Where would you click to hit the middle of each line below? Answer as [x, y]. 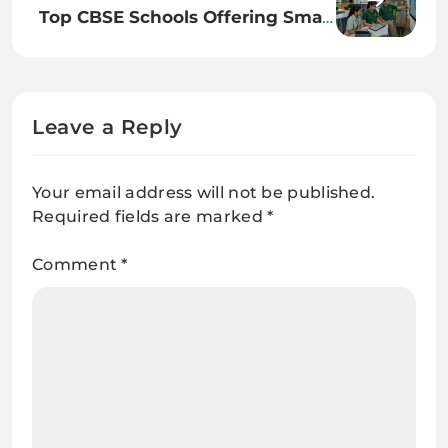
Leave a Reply [107, 126]
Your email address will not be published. [204, 192]
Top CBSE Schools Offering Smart [187, 16]
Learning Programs [251, 42]
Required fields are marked [150, 216]
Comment [77, 264]
